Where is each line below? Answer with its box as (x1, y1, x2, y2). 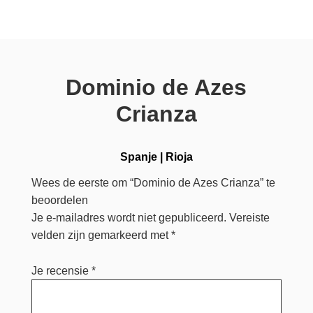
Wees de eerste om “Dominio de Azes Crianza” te (31, 177, 275, 189)
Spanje (119, 151, 157, 163)
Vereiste (228, 212, 270, 224)
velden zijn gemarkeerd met (31, 229, 171, 242)
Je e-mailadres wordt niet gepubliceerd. (31, 212, 226, 224)
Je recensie (31, 265, 92, 277)
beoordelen (31, 194, 88, 207)
